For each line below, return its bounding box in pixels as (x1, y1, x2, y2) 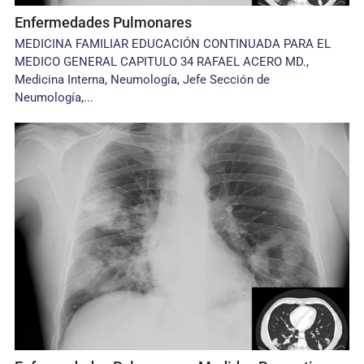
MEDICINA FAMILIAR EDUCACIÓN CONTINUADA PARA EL (15, 37, 331, 51)
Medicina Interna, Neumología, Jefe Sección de (15, 72, 271, 87)
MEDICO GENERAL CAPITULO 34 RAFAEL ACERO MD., (15, 54, 310, 69)
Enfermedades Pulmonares (15, 14, 193, 31)
